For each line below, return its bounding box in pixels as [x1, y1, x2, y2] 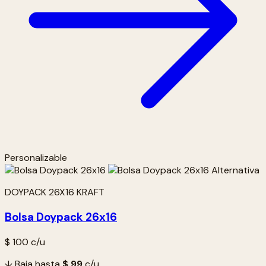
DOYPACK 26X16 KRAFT [5, 186, 104, 199]
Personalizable [5, 151, 67, 164]
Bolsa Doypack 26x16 [5, 209, 117, 224]
